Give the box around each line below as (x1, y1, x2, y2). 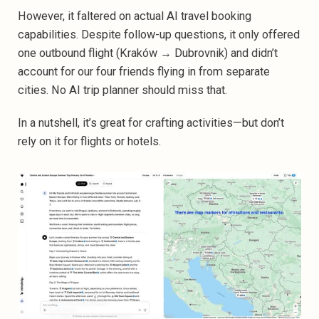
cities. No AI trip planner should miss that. (18, 83, 227, 97)
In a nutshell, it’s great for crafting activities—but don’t (18, 115, 284, 130)
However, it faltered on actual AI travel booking (18, 9, 251, 23)
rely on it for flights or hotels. (18, 134, 161, 148)
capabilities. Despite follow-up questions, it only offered (18, 27, 300, 41)
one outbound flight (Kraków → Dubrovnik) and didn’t (18, 46, 278, 60)
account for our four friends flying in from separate (18, 64, 270, 78)
